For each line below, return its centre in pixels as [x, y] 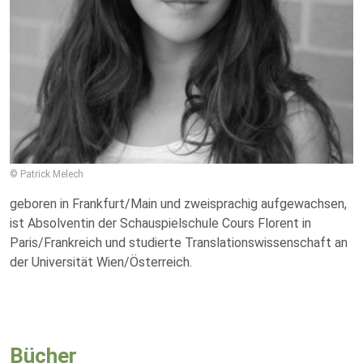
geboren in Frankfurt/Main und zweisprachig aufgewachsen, [178, 204]
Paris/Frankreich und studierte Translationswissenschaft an [179, 243]
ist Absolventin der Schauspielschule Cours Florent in [160, 223]
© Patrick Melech [47, 174]
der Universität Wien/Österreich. [101, 262]
